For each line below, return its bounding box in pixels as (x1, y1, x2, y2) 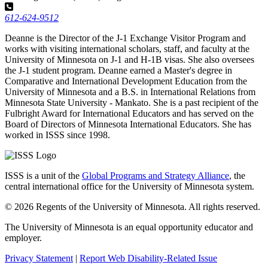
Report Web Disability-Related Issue (80, 252, 217, 263)
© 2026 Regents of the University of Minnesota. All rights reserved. (5, 201, 260, 212)
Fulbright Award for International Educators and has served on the (5, 108, 254, 118)
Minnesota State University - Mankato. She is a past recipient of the (5, 97, 258, 108)
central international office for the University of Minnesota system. (5, 181, 254, 191)
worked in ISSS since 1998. (5, 129, 110, 140)
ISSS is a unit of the (5, 170, 82, 181)
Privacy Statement (5, 252, 73, 263)
